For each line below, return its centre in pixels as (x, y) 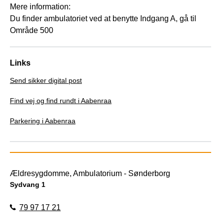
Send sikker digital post (46, 80)
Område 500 (32, 30)
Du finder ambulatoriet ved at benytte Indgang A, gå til (103, 18)
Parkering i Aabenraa (43, 121)
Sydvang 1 (28, 184)
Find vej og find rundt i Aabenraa (61, 100)
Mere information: (40, 6)
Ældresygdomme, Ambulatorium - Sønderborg (90, 173)
